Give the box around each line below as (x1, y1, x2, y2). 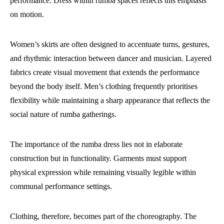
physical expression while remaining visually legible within (10, 168, 196, 177)
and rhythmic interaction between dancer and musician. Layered (10, 54, 211, 63)
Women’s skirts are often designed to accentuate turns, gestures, (10, 40, 209, 49)
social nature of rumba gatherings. (10, 110, 116, 119)
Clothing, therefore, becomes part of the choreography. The (10, 212, 196, 221)
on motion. (10, 10, 44, 19)
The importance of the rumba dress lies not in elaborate (10, 140, 182, 149)
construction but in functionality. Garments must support (10, 154, 186, 163)
